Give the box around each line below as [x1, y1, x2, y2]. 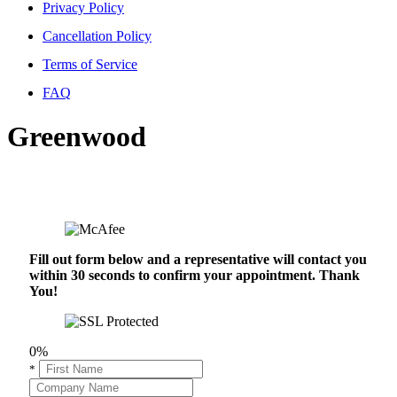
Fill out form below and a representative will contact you [29, 252, 367, 268]
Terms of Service [43, 57, 137, 73]
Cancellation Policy [43, 28, 152, 44]
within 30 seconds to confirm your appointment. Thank [29, 268, 360, 284]
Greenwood [7, 120, 146, 152]
